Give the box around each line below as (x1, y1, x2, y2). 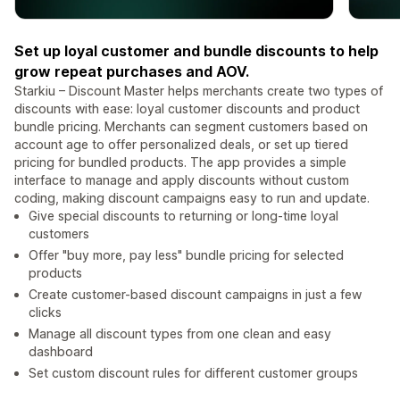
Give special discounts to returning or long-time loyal (29, 208, 338, 224)
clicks (29, 304, 62, 321)
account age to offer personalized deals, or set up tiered (14, 137, 348, 153)
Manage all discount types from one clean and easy (29, 326, 331, 342)
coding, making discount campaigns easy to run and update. (14, 190, 370, 206)
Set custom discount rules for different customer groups (29, 365, 358, 381)
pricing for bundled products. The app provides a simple (14, 154, 346, 171)
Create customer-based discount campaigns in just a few (29, 287, 362, 303)
